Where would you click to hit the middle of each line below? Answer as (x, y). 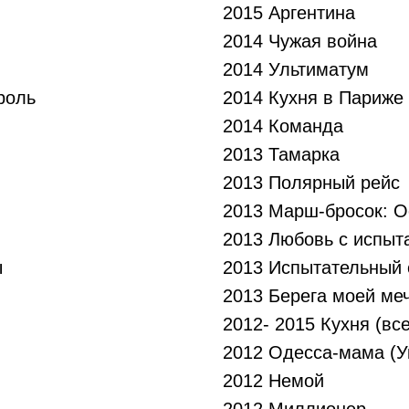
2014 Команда (283, 126)
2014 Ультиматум (296, 69)
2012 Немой (273, 381)
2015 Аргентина (289, 13)
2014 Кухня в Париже (313, 98)
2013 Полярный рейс (311, 183)
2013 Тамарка (281, 154)
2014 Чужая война (300, 41)
